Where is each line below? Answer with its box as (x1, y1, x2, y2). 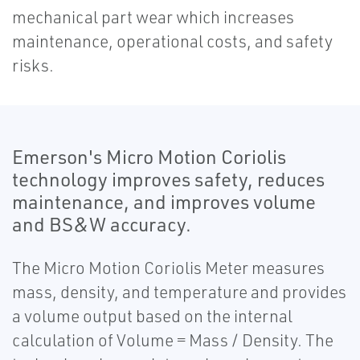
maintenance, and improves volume (12, 190, 316, 215)
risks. (12, 55, 54, 76)
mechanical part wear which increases (12, 6, 294, 28)
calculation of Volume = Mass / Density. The (12, 329, 333, 351)
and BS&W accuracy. (12, 212, 195, 237)
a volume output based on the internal (12, 305, 292, 327)
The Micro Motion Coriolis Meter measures (12, 257, 325, 279)
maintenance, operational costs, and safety (12, 31, 333, 52)
